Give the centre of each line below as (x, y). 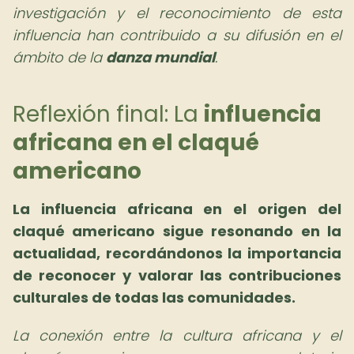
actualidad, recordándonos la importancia (177, 253)
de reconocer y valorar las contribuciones (177, 275)
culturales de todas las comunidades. (154, 298)
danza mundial (160, 57)
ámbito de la (59, 57)
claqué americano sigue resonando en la (177, 231)
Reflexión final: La (108, 114)
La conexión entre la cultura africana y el (177, 335)
